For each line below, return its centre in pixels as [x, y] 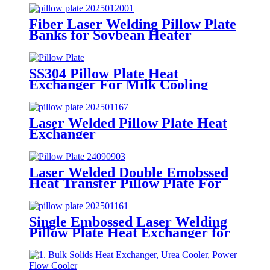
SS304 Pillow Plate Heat [104, 73]
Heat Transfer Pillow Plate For [125, 183]
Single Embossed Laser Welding [128, 221]
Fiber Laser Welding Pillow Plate [133, 24]
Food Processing [80, 243]
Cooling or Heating [88, 194]
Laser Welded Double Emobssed [129, 172]
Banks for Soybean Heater [110, 35]
